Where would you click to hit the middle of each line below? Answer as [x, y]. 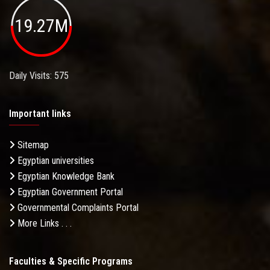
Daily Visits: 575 [39, 75]
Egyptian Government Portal [69, 192]
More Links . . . [43, 223]
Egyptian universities [55, 160]
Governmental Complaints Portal [77, 207]
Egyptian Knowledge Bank [65, 176]
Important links [40, 113]
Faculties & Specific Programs [71, 261]
